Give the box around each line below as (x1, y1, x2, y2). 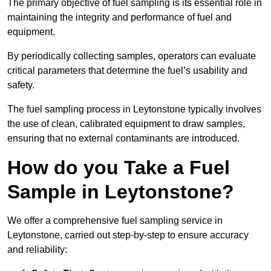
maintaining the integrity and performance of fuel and (7, 12, 232, 23)
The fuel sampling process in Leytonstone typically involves (7, 104, 261, 115)
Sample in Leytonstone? (7, 181, 234, 203)
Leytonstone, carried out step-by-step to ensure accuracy (7, 230, 249, 241)
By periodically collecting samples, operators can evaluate (7, 51, 256, 62)
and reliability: (7, 244, 67, 255)
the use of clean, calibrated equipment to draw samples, (7, 119, 245, 129)
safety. (7, 80, 34, 91)
